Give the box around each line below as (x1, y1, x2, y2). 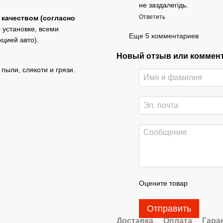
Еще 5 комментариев (129, 31, 199, 40)
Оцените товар (139, 179, 188, 188)
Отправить (147, 204, 191, 214)
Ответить (139, 13, 165, 21)
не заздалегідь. (139, 1, 188, 9)
